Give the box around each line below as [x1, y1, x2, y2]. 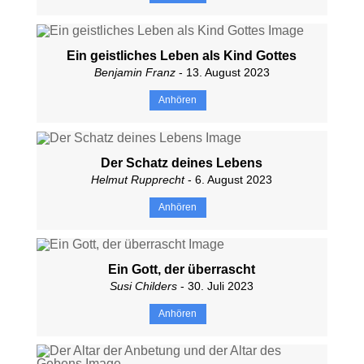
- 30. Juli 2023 [177, 279, 254, 293]
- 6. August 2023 [184, 172, 273, 186]
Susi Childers [110, 279, 178, 293]
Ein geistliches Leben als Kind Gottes [67, 48, 297, 63]
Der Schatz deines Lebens [101, 155, 263, 170]
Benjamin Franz [93, 65, 175, 79]
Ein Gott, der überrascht [108, 262, 256, 277]
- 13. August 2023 [175, 65, 270, 79]
